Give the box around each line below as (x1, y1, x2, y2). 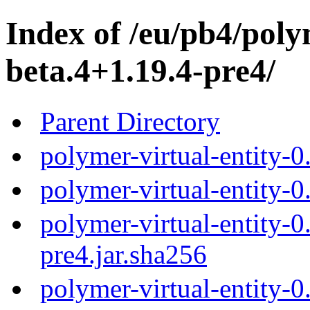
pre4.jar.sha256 (40, 239, 207, 269)
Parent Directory (40, 106, 220, 136)
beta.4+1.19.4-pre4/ (6, 53, 275, 89)
